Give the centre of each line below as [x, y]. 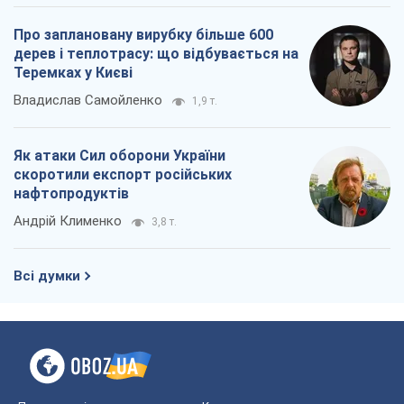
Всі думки [47, 275]
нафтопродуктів [71, 193]
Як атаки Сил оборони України [119, 155]
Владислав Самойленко [88, 100]
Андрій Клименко [68, 220]
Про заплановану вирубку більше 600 [143, 34]
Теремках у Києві [73, 72]
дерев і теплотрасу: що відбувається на [156, 53]
